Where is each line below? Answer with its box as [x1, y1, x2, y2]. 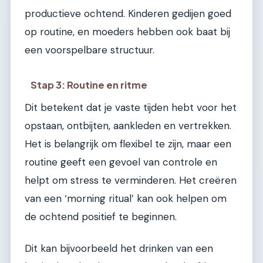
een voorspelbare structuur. [25, 43, 154, 56]
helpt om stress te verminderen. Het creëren [25, 174, 237, 187]
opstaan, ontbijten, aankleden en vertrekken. [25, 119, 231, 133]
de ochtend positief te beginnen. [25, 210, 177, 224]
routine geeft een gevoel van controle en [25, 156, 217, 169]
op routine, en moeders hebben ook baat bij [25, 25, 230, 38]
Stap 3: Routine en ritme [31, 79, 148, 92]
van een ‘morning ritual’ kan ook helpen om [25, 192, 227, 205]
